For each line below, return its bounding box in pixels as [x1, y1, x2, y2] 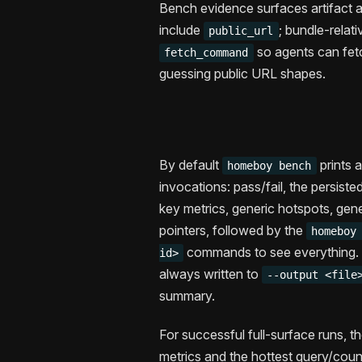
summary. [159, 288, 215, 305]
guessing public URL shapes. [159, 65, 326, 82]
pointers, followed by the [159, 222, 306, 239]
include [159, 22, 204, 39]
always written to [159, 266, 262, 283]
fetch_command [164, 46, 249, 60]
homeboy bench [227, 159, 312, 173]
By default [159, 157, 222, 174]
